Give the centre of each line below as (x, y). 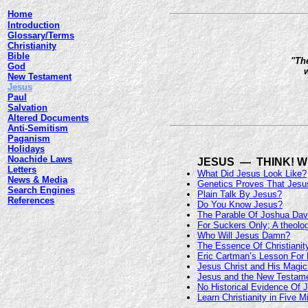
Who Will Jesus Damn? (244, 235)
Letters (22, 169)
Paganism (29, 139)
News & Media (37, 180)
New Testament (40, 77)
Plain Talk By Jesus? (240, 194)
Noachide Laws (40, 159)
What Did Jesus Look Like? (252, 174)
